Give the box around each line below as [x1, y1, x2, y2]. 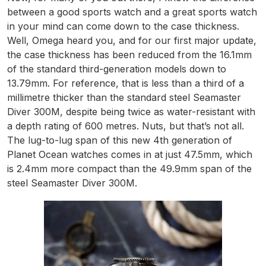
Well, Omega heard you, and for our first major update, [7, 34, 256, 47]
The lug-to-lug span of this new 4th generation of [7, 134, 232, 147]
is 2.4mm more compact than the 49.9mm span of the [7, 163, 252, 175]
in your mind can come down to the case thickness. [7, 20, 239, 33]
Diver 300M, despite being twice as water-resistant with [7, 106, 255, 118]
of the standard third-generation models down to [7, 63, 226, 75]
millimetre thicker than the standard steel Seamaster [7, 91, 241, 104]
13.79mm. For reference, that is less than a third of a [7, 77, 244, 90]
